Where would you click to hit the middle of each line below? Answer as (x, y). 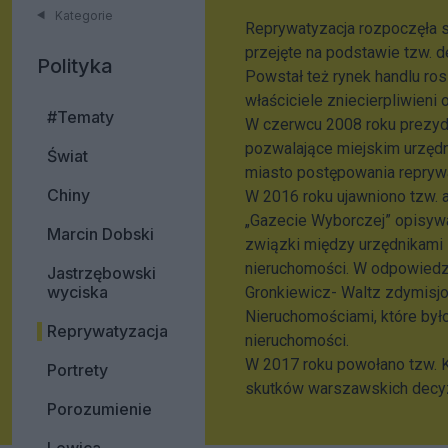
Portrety (77, 370)
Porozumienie (99, 409)
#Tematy (80, 117)
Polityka (75, 66)
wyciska (77, 292)
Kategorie (84, 15)
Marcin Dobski (100, 234)
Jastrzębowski (101, 273)
